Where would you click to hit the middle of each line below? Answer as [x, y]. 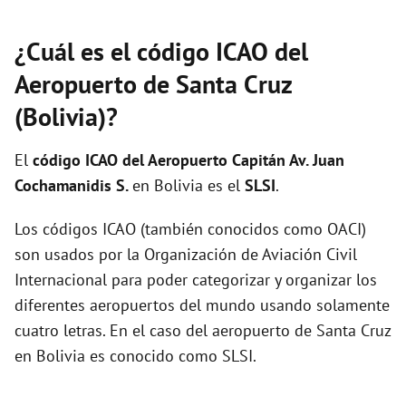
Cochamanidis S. [73, 185]
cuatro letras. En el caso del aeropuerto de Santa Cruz [203, 330]
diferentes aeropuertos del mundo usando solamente [202, 305]
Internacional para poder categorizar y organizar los [196, 280]
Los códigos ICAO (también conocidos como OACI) [190, 229]
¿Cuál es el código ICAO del [161, 51]
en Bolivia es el [188, 185]
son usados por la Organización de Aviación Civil [186, 254]
